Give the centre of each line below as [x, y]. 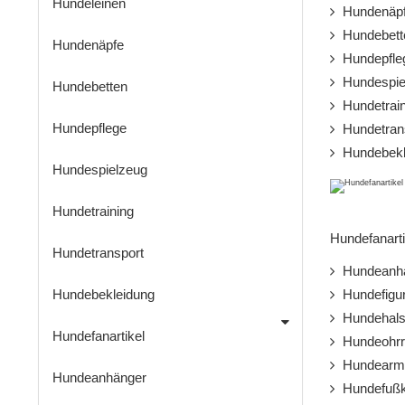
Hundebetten [90, 87]
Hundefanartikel [99, 336]
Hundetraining [93, 212]
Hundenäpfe [88, 45]
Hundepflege [89, 128]
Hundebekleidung [104, 295]
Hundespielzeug [100, 170]
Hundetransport [98, 253]
